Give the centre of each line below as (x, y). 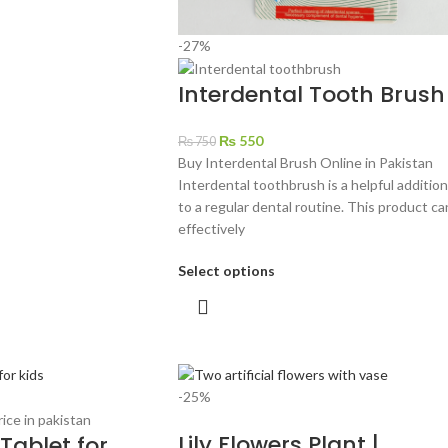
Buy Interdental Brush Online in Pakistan (305, 163)
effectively (211, 229)
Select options (226, 271)
